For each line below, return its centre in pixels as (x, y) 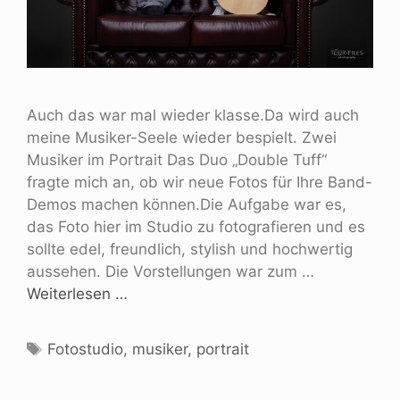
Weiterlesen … (77, 293)
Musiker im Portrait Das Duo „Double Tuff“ (177, 159)
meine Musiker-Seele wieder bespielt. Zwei (182, 137)
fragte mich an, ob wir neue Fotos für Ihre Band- (200, 182)
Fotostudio (86, 349)
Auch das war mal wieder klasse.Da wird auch (193, 115)
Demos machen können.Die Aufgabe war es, (187, 204)
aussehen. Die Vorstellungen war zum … (171, 271)
